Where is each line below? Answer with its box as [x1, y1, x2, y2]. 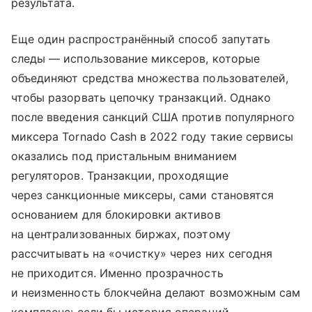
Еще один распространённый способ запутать [11, 31, 270, 46]
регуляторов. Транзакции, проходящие [11, 168, 228, 182]
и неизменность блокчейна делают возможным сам [11, 285, 301, 299]
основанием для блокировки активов [11, 207, 221, 221]
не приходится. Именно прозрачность [11, 265, 224, 280]
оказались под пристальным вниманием [11, 148, 237, 163]
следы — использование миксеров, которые [11, 51, 260, 65]
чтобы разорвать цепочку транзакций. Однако [11, 90, 272, 104]
